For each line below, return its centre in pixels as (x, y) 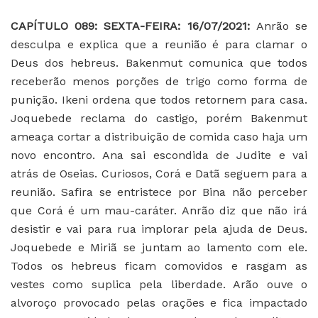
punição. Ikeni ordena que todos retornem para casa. (159, 99)
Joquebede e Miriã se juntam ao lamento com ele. (159, 247)
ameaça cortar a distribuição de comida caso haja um (159, 136)
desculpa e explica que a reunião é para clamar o (159, 44)
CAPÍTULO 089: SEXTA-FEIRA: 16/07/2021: (133, 26)
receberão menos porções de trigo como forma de (159, 81)
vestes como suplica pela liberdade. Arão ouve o (159, 284)
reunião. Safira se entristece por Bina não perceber (159, 192)
